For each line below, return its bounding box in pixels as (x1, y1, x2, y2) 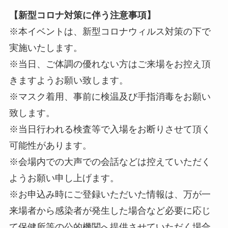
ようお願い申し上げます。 (9, 173, 119, 184)
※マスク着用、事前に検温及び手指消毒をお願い (9, 92, 211, 102)
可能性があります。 (9, 140, 92, 151)
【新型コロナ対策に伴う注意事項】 (9, 10, 156, 21)
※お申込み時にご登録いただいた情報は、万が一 (9, 189, 211, 200)
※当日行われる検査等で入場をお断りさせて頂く (9, 124, 211, 135)
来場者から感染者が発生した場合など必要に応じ (9, 206, 211, 216)
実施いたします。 (9, 43, 82, 53)
